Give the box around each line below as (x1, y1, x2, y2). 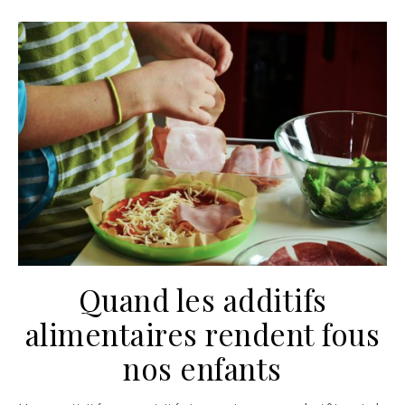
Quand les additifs (78, 278, 327, 319)
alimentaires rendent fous (24, 313, 381, 353)
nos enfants (123, 347, 282, 388)
